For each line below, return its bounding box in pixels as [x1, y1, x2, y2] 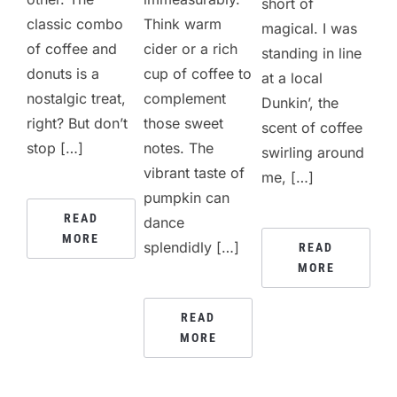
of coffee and [27, 40, 117, 58]
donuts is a [27, 65, 99, 83]
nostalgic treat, [27, 90, 126, 108]
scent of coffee [261, 119, 363, 137]
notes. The [144, 139, 214, 158]
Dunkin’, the [261, 94, 339, 113]
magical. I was [261, 19, 358, 38]
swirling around [261, 144, 365, 162]
